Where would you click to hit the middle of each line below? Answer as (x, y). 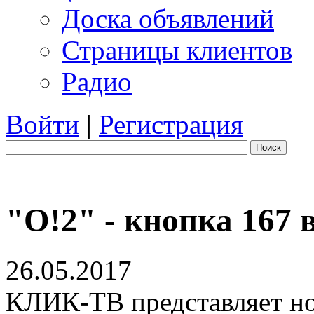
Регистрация (171, 124)
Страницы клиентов (177, 50)
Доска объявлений (168, 19)
